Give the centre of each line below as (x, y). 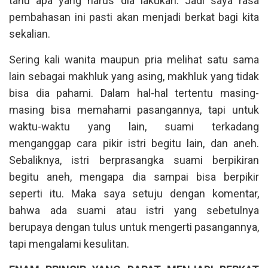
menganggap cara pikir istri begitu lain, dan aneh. (134, 143)
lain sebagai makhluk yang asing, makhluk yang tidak (134, 76)
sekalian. (30, 34)
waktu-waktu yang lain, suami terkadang (134, 127)
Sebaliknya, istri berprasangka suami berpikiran (134, 160)
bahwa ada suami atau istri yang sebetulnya (134, 210)
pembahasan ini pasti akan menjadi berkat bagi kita (134, 17)
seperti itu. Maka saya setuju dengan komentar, (134, 194)
